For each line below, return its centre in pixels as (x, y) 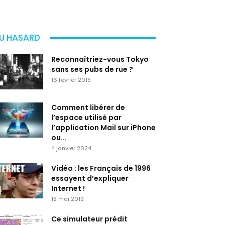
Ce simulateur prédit (89, 219)
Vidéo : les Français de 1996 (101, 168)
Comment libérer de (88, 107)
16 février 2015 (71, 80)
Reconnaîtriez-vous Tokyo (100, 59)
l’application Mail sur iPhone (103, 128)
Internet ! (68, 188)
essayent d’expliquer (90, 178)
